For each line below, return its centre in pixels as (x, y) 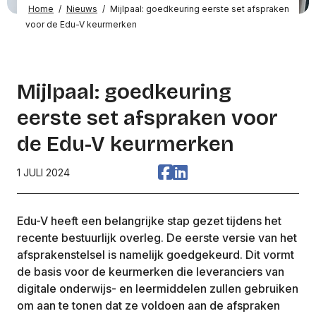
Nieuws (82, 8)
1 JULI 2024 (43, 172)
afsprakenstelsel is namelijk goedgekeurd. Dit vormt (156, 254)
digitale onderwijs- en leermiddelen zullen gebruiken (158, 288)
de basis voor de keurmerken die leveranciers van (151, 271)
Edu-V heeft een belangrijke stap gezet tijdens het (149, 220)
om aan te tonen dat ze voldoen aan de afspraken (148, 305)
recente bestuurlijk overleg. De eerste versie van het (157, 237)
